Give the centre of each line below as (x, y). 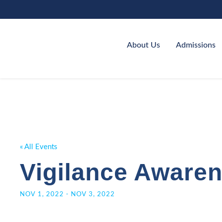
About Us (143, 45)
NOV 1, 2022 (42, 194)
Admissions (195, 45)
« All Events (39, 147)
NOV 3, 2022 (93, 194)
